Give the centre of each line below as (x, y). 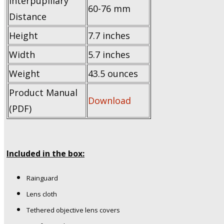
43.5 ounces (113, 74)
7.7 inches (109, 36)
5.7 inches (109, 55)
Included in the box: (45, 154)
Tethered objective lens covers (73, 210)
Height (23, 36)
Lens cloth (42, 194)
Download (109, 101)
